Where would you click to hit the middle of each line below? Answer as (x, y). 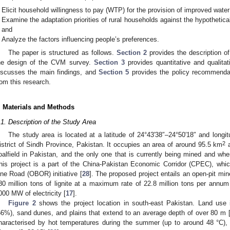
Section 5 (114, 72)
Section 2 (131, 52)
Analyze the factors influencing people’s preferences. (81, 39)
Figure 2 (22, 203)
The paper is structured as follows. (62, 52)
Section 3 (109, 62)
